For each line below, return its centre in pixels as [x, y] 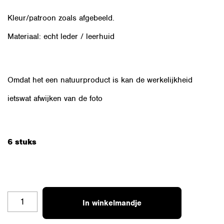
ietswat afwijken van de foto [55, 99]
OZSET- [20, 197]
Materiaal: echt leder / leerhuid [61, 37]
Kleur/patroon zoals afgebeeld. [61, 18]
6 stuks [22, 142]
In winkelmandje [112, 203]
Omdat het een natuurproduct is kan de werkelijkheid [100, 80]
